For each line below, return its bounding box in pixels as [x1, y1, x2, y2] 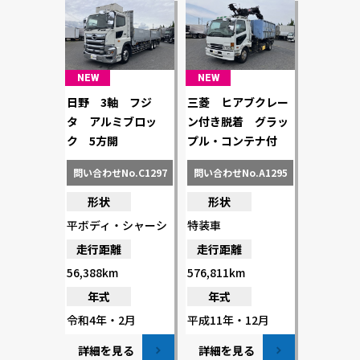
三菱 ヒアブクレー [187, 93, 288, 110]
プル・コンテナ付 [187, 132, 277, 149]
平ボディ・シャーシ [67, 216, 167, 233]
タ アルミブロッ [67, 112, 157, 129]
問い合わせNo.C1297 [72, 165, 167, 179]
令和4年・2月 [67, 311, 136, 328]
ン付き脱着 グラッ [187, 112, 288, 129]
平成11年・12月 [187, 311, 269, 328]
